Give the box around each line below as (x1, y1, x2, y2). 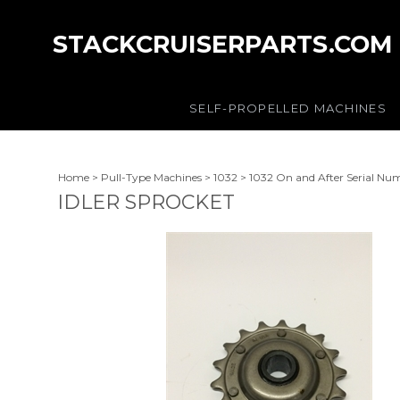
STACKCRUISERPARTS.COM (53, 29, 393, 59)
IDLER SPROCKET (57, 190, 235, 214)
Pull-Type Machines (101, 171, 202, 184)
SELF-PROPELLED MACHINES (189, 101, 387, 115)
